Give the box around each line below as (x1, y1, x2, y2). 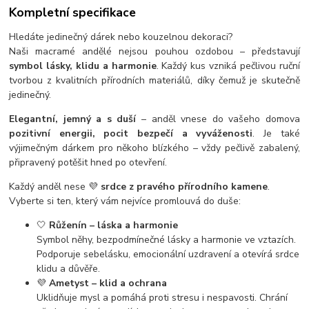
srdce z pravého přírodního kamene (101, 180, 268, 194)
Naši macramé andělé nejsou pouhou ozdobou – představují (9, 45, 300, 59)
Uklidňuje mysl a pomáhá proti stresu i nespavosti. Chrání (37, 291, 288, 305)
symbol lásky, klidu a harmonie (9, 59, 157, 73)
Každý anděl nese (9, 180, 89, 194)
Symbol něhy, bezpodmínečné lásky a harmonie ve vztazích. (37, 233, 297, 247)
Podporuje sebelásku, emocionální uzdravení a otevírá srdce (37, 248, 300, 261)
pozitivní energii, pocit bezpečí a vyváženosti (9, 127, 253, 141)
